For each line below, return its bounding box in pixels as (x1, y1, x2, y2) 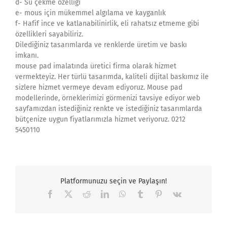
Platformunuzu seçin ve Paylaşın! (60, 176, 167, 185)
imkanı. (15, 51, 39, 60)
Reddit (90, 189, 111, 198)
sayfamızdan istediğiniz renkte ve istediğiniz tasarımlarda (15, 104, 202, 113)
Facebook (53, 189, 85, 198)
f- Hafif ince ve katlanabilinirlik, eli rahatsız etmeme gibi (15, 19, 199, 28)
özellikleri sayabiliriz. (15, 29, 83, 39)
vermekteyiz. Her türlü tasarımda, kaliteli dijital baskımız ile (15, 72, 209, 81)
